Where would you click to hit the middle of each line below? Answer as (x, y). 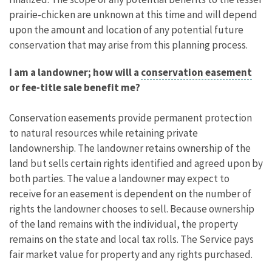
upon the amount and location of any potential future (126, 29)
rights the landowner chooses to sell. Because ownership (132, 209)
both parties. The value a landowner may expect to (119, 178)
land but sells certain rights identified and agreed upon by (136, 163)
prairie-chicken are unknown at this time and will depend (133, 14)
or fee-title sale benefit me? (75, 87)
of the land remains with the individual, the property (124, 224)
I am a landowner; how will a (75, 72)
